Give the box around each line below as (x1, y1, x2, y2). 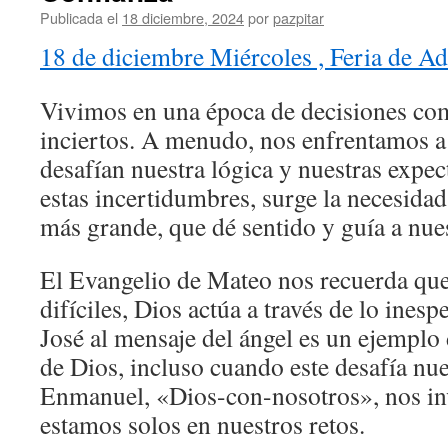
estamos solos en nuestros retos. (40, 407, 365, 441)
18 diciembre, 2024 (122, 7, 244, 28)
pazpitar (273, 7, 324, 28)
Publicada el (40, 7, 118, 28)
